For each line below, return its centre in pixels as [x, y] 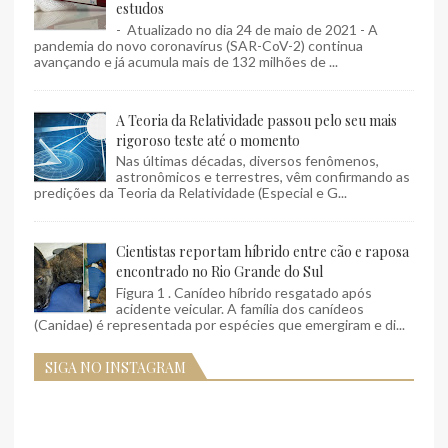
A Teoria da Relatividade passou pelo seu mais [256, 120]
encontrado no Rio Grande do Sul [219, 272]
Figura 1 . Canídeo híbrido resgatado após [244, 292]
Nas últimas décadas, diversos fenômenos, [247, 161]
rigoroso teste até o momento [208, 140]
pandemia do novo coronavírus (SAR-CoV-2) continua [198, 45]
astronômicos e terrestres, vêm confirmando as [263, 177]
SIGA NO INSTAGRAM [115, 367]
